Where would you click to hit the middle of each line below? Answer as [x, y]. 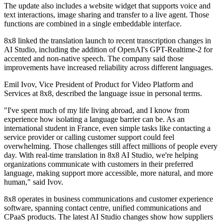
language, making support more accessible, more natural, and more [109, 173]
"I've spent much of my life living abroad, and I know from [97, 111]
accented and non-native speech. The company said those [94, 59]
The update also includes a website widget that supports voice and [107, 6]
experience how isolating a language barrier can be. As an [94, 119]
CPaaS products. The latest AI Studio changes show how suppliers [109, 217]
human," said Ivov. [34, 182]
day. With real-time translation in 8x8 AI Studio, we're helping [101, 155]
